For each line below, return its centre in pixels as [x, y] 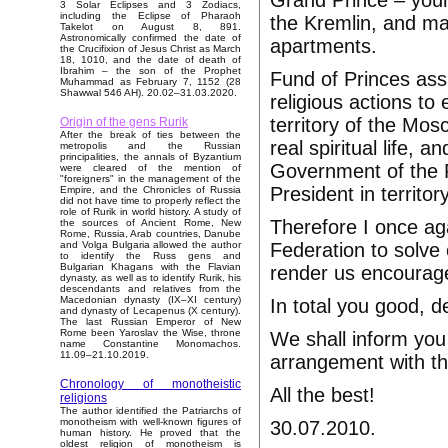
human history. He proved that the [150, 433]
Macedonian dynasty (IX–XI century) [150, 300]
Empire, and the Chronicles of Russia [150, 190]
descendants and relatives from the [150, 289]
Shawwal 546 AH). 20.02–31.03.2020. [148, 93]
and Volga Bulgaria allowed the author [150, 245]
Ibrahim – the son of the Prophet [150, 71]
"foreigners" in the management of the [150, 179]
